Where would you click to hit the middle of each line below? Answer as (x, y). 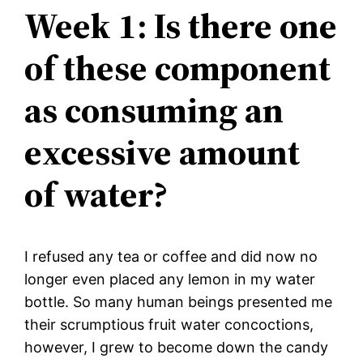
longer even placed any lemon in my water (170, 279)
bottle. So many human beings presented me (179, 301)
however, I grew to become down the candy (177, 347)
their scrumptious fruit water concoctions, (169, 324)
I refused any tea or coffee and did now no (171, 256)
